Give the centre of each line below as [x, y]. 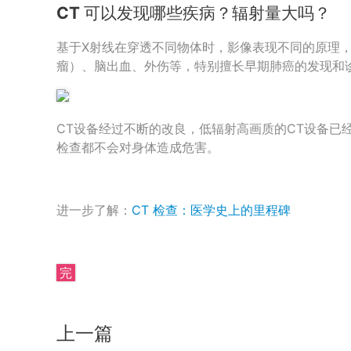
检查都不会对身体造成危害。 [138, 148]
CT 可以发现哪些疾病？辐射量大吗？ [194, 13]
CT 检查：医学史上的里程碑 [211, 210]
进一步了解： [94, 210]
